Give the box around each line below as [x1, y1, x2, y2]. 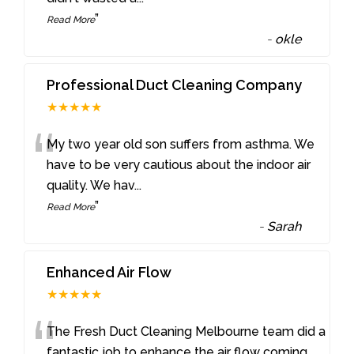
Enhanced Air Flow [47, 264, 172, 281]
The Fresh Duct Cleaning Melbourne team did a [47, 324, 326, 340]
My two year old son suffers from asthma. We [47, 137, 315, 153]
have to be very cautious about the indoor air [47, 157, 311, 173]
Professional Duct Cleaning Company [47, 77, 303, 94]
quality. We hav [47, 178, 135, 194]
